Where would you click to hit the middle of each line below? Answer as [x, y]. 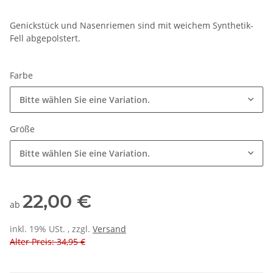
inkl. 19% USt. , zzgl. [51, 229]
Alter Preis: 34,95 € [48, 242]
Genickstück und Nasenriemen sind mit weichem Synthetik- [132, 26]
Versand [109, 229]
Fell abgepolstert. [45, 38]
